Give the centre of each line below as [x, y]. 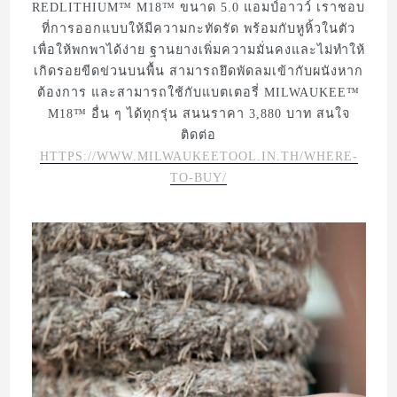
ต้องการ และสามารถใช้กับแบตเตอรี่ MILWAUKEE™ [198, 93]
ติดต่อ [198, 135]
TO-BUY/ [198, 178]
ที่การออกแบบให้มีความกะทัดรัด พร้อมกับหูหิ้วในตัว [198, 29]
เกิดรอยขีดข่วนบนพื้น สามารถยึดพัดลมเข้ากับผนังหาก [198, 71]
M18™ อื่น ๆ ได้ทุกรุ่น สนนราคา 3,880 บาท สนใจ [198, 114]
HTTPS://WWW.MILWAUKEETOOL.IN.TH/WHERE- [198, 156]
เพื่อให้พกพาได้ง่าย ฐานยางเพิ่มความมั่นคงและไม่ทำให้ [198, 50]
